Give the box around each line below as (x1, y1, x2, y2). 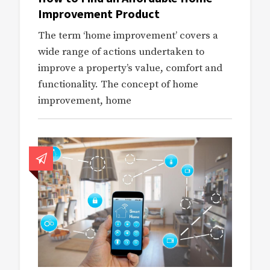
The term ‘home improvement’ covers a (38, 29, 218, 43)
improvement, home (38, 94, 131, 108)
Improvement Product (38, 6, 160, 22)
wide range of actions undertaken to (38, 45, 204, 59)
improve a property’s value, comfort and (38, 61, 222, 75)
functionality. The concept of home (38, 78, 198, 92)
